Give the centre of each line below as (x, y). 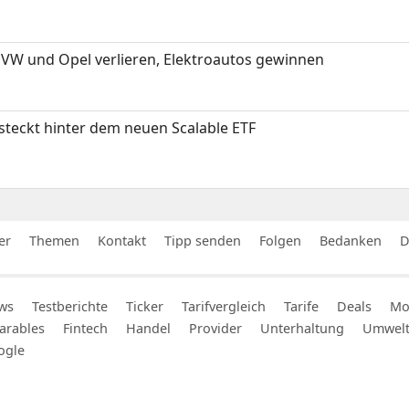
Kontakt (122, 240)
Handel (148, 328)
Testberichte (70, 306)
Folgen (280, 240)
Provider (215, 328)
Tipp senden (203, 240)
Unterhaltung (302, 328)
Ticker (145, 306)
